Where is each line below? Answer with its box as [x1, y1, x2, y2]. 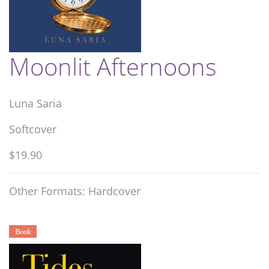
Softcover [9, 121, 56, 136]
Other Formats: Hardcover [9, 183, 141, 198]
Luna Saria [9, 95, 62, 110]
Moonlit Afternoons [9, 49, 217, 83]
